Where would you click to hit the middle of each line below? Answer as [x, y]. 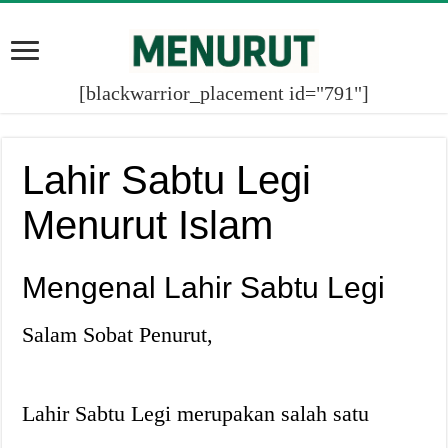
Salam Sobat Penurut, [118, 334]
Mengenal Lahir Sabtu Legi [204, 287]
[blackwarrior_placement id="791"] [224, 92]
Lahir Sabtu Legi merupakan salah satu [196, 413]
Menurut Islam [148, 224]
